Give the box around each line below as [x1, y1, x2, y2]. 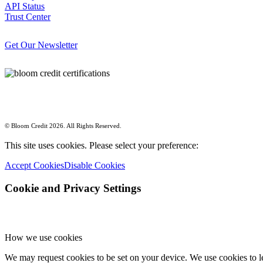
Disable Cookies [64, 160, 125, 170]
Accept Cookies [5, 160, 64, 170]
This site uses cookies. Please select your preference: [5, 140, 198, 150]
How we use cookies [5, 232, 82, 243]
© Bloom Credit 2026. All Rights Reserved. [5, 122, 122, 129]
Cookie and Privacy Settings [5, 181, 141, 194]
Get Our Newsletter [5, 39, 77, 50]
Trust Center [5, 11, 50, 22]
